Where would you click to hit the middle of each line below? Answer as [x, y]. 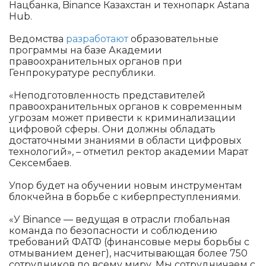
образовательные [173, 39]
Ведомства [37, 39]
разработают [97, 39]
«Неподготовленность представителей [107, 95]
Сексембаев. [40, 163]
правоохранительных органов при [96, 61]
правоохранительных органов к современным [126, 106]
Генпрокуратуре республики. [82, 72]
